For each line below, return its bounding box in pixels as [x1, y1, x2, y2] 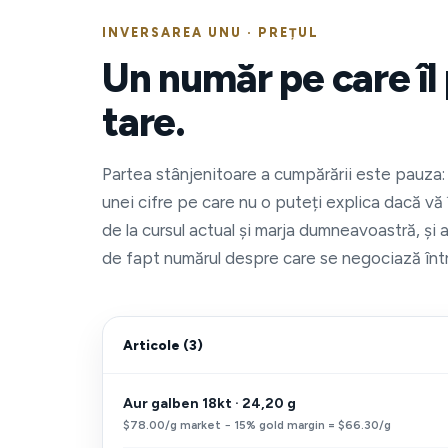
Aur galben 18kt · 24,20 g [123, 395, 296, 412]
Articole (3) [123, 337, 203, 353]
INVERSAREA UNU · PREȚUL [102, 25, 319, 40]
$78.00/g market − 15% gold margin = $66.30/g [123, 418, 391, 432]
